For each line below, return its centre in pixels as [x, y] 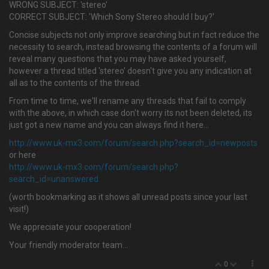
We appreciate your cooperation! [70, 227]
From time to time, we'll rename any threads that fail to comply [128, 101]
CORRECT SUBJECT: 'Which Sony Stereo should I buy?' [112, 17]
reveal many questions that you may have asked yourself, [118, 59]
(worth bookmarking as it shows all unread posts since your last [128, 197]
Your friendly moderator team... [68, 245]
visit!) [19, 209]
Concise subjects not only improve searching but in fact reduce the [134, 35]
